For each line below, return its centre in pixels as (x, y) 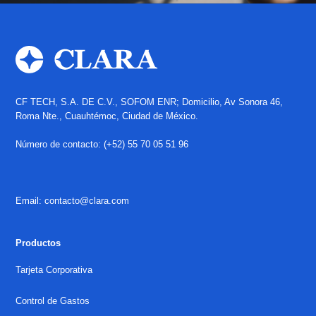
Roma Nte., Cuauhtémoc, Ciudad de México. (107, 116)
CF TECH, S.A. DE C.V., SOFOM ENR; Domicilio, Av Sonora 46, (150, 102)
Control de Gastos (53, 301)
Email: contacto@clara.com (73, 201)
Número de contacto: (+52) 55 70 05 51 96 (102, 144)
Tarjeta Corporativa (54, 270)
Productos (38, 243)
